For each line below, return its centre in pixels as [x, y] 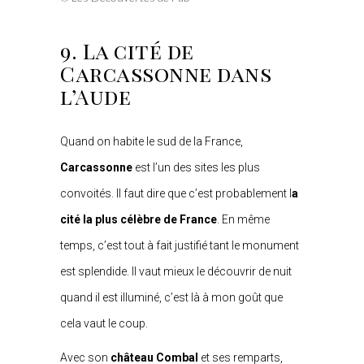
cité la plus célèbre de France [139, 219]
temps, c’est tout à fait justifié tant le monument [180, 245]
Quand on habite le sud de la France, [152, 141]
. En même [243, 219]
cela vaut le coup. [104, 323]
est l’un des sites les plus [196, 167]
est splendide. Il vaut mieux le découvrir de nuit [176, 271]
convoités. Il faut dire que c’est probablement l [176, 193]
